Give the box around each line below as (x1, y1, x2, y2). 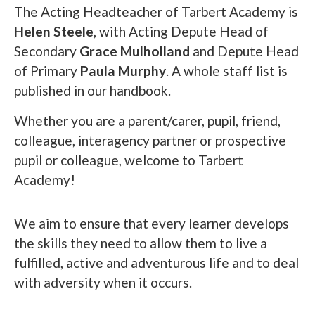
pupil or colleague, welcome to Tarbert (14, 151, 243, 168)
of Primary (14, 63, 80, 79)
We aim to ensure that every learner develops (14, 215, 289, 232)
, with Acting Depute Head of (94, 23, 269, 40)
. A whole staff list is (166, 63, 288, 79)
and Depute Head (190, 43, 299, 60)
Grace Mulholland (79, 43, 190, 60)
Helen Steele (14, 23, 94, 40)
